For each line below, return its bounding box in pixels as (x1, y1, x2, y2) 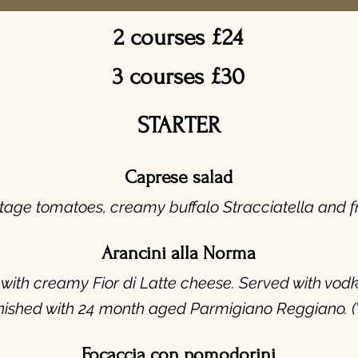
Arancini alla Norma (101, 242, 256, 264)
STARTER (137, 112, 221, 138)
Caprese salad (125, 166, 233, 188)
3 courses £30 (112, 63, 245, 89)
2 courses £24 (113, 24, 243, 50)
